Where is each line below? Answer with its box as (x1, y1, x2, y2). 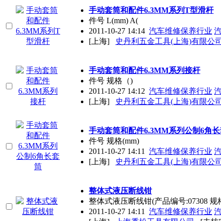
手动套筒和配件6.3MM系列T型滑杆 (89, 5, 214, 14)
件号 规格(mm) (89, 136, 139, 145)
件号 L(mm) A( (89, 16, 138, 25)
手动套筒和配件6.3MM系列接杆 (89, 66, 200, 74)
